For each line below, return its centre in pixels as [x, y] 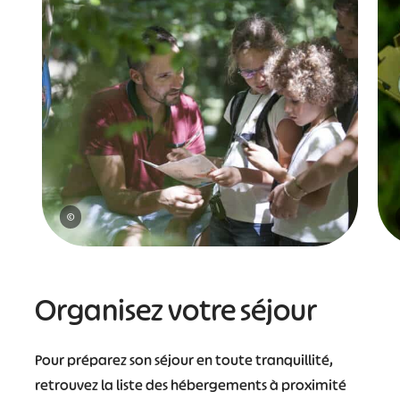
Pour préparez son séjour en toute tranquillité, [183, 360]
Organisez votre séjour [178, 311]
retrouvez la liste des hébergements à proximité [190, 385]
